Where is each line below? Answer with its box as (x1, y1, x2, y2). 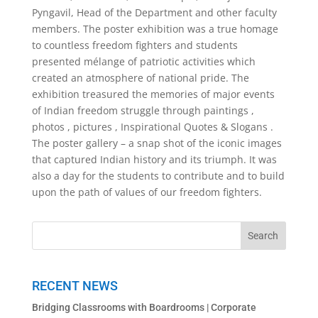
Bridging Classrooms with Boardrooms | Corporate (31, 301, 256, 313)
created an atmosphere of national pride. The (31, 71, 249, 85)
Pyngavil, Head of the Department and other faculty (31, 6, 277, 20)
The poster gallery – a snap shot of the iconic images (31, 136, 282, 150)
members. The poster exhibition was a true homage (31, 22, 278, 36)
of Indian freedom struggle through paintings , (31, 104, 254, 118)
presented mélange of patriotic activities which (31, 55, 256, 69)
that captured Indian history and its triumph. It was (31, 153, 277, 167)
